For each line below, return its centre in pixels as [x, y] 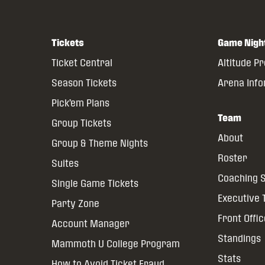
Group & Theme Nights [100, 143]
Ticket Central [82, 63]
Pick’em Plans [80, 103]
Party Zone [75, 203]
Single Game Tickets [95, 183]
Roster [233, 158]
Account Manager [91, 224]
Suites [65, 163]
